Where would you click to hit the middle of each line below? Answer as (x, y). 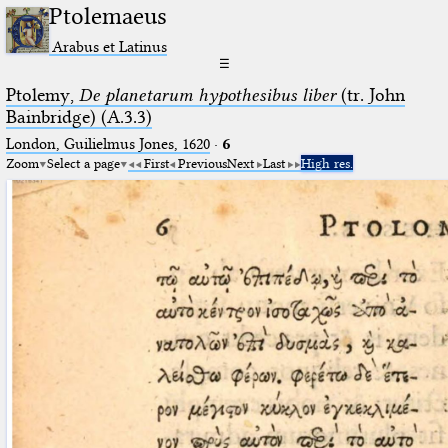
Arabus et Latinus (110, 46)
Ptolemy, (42, 94)
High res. (326, 162)
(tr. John (370, 94)
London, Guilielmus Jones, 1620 (107, 143)
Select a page (83, 162)
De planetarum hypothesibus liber (207, 94)
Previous (202, 162)
